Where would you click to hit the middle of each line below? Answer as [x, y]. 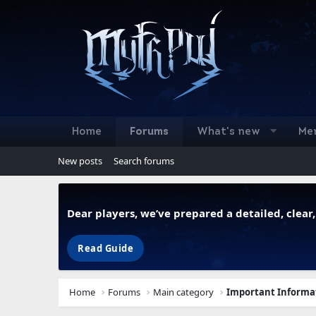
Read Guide [105, 248]
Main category [184, 292]
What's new [229, 132]
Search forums [144, 161]
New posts [80, 161]
